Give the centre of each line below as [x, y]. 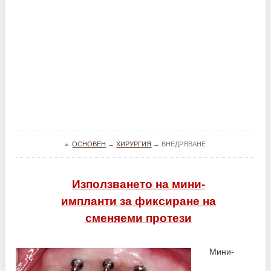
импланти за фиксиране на [138, 201]
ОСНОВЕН [89, 144]
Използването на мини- [138, 184]
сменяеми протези [138, 218]
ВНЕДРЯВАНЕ [184, 144]
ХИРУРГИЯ [134, 144]
